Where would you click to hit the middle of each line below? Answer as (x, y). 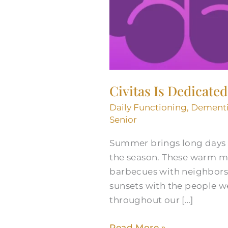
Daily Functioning (148, 107)
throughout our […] (151, 200)
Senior (123, 119)
